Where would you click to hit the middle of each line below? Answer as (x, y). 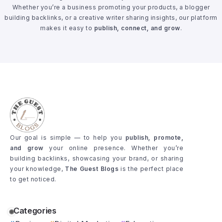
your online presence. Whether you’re (113, 148)
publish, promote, (154, 138)
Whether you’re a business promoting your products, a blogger (111, 7)
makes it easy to (67, 28)
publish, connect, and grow (137, 28)
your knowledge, (38, 169)
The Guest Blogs (92, 169)
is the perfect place (151, 169)
